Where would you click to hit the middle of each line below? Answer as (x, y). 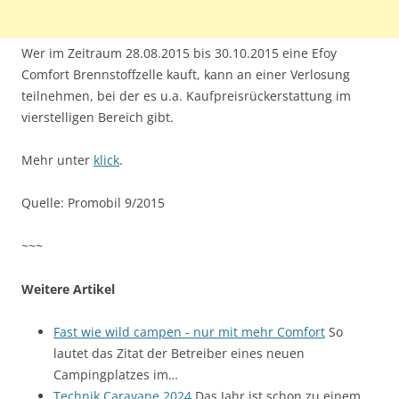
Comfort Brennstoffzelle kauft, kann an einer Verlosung (186, 75)
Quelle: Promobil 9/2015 (93, 203)
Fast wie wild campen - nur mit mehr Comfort (189, 332)
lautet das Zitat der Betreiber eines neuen (179, 354)
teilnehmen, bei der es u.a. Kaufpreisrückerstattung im (186, 96)
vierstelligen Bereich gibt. (98, 118)
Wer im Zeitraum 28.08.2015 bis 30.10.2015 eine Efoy (179, 53)
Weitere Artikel (68, 289)
